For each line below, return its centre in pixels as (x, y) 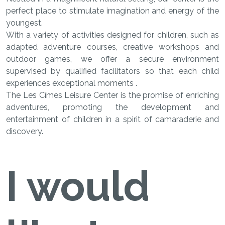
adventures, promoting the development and (113, 107)
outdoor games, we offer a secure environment (113, 59)
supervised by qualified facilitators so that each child (113, 71)
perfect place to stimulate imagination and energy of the (113, 11)
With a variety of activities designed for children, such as (113, 35)
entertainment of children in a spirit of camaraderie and (113, 120)
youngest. (24, 23)
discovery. (25, 132)
